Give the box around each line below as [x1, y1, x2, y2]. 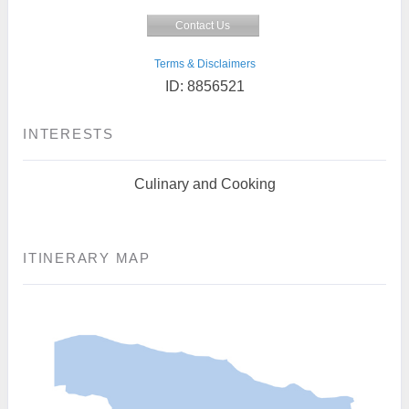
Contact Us [175, 18, 230, 32]
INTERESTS [23, 125, 114, 142]
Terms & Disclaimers [153, 57, 256, 70]
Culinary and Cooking [133, 175, 276, 192]
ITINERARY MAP [23, 249, 151, 266]
